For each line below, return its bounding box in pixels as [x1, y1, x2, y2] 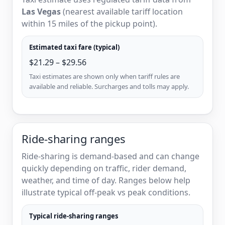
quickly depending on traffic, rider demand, [22, 162, 186, 174]
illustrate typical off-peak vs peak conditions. [22, 186, 190, 198]
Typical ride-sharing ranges [29, 211, 118, 220]
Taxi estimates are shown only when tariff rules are [29, 71, 180, 81]
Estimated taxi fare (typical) [29, 42, 120, 52]
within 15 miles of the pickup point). [22, 18, 157, 29]
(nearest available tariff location [61, 6, 183, 17]
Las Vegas [22, 6, 61, 17]
